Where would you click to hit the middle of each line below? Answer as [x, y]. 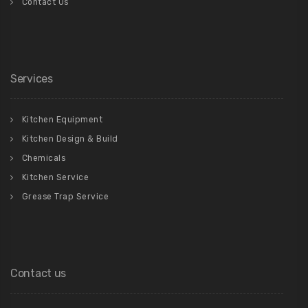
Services [32, 79]
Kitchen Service [55, 178]
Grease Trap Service [65, 197]
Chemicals [43, 158]
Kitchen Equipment [62, 120]
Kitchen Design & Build [70, 139]
